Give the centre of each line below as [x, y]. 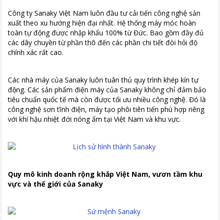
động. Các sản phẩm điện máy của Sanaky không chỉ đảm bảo [107, 90]
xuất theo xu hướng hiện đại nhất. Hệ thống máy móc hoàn [102, 23]
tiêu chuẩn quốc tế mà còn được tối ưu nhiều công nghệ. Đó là [107, 99]
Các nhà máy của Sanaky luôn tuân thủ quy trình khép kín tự [103, 80]
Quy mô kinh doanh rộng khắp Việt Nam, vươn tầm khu [105, 174]
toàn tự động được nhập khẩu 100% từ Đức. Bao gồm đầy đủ [106, 33]
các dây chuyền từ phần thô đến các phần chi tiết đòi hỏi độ [103, 42]
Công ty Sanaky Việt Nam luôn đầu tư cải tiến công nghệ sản [104, 13]
